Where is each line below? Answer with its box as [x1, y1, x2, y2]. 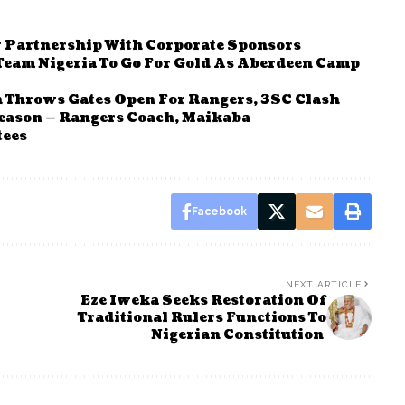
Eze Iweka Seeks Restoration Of [80, 291, 326, 309]
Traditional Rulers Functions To [77, 308, 326, 326]
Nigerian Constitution [150, 325, 326, 344]
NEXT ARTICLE [285, 278, 362, 289]
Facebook [191, 204, 247, 218]
